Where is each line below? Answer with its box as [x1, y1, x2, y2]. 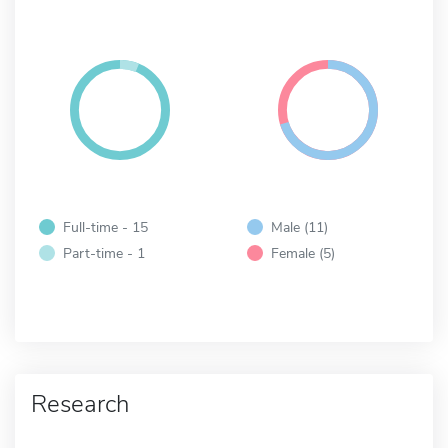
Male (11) [271, 216, 328, 237]
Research [31, 387, 129, 420]
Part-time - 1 [63, 242, 145, 263]
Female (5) [271, 242, 335, 263]
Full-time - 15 [63, 216, 148, 237]
